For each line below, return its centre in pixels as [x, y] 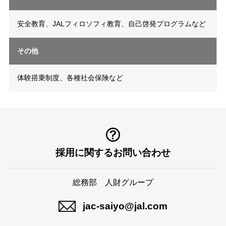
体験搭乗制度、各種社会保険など [70, 78]
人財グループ [129, 182]
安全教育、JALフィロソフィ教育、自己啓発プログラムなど [111, 24]
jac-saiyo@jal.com [125, 206]
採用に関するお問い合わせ [113, 153]
